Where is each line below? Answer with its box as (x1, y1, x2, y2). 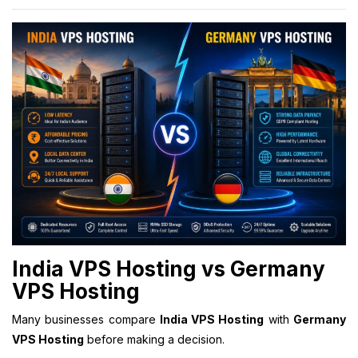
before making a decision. (84, 332, 225, 346)
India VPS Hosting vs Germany (12, 256, 325, 281)
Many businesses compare (12, 312, 160, 326)
